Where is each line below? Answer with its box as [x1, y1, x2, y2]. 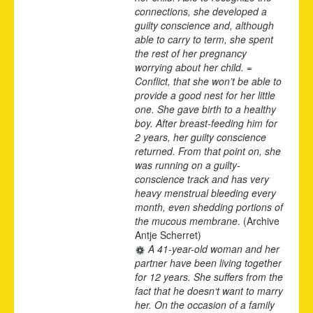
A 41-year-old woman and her [145, 241, 279, 256]
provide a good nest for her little [135, 87, 275, 102]
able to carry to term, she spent [135, 31, 273, 46]
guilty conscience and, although [135, 17, 274, 32]
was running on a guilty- [135, 157, 240, 172]
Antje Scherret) [135, 227, 201, 242]
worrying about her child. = [135, 59, 252, 74]
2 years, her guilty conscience [135, 129, 266, 144]
